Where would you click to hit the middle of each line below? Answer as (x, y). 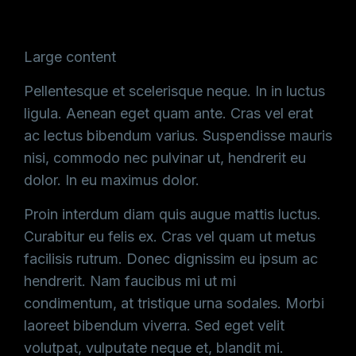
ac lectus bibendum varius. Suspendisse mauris (178, 135)
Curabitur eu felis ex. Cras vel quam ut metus (170, 236)
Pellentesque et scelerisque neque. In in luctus (174, 91)
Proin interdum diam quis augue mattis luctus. (172, 214)
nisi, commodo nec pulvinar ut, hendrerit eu (165, 158)
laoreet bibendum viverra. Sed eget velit (154, 325)
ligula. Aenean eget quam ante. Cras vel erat (168, 113)
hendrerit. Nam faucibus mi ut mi (130, 281)
